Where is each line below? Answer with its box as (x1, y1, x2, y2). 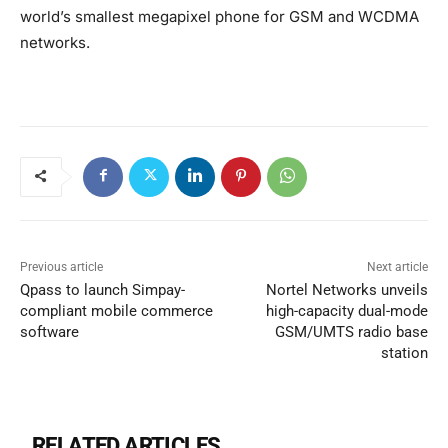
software (20, 322, 79, 341)
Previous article (20, 259, 103, 274)
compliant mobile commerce (20, 301, 213, 320)
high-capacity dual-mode (265, 301, 428, 320)
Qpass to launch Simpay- (20, 280, 185, 299)
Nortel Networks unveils (265, 280, 428, 299)
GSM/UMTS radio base (274, 322, 428, 341)
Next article (366, 259, 428, 274)
